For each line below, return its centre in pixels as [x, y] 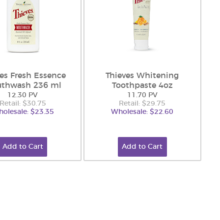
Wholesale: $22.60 [142, 112]
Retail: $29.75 [142, 104]
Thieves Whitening [142, 76]
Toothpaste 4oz [142, 85]
